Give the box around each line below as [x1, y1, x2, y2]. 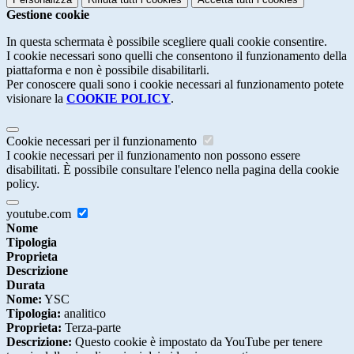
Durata [6, 278, 45, 292]
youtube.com [6, 207, 74, 221]
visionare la [6, 92, 66, 106]
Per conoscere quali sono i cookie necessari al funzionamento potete [6, 77, 344, 92]
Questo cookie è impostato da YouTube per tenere [72, 335, 322, 349]
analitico [61, 307, 106, 321]
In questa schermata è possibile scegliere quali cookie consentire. [6, 35, 327, 49]
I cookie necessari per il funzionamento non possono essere [6, 149, 300, 163]
